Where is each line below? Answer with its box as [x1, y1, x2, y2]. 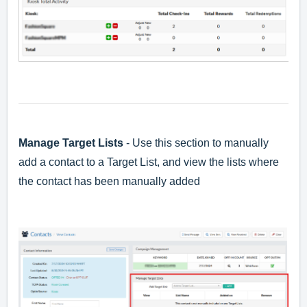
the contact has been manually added [19, 175, 200, 188]
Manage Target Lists [19, 137, 126, 149]
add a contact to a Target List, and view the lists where [19, 156, 279, 169]
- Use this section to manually [126, 137, 269, 149]
